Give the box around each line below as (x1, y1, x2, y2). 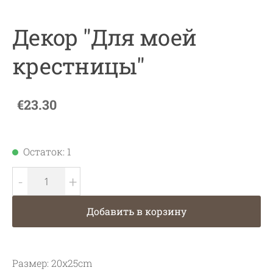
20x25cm (51, 257, 92, 270)
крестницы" (12, 51, 145, 81)
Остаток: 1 (23, 145, 71, 158)
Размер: (12, 257, 51, 270)
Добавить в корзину (87, 205, 186, 218)
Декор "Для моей (12, 23, 197, 52)
